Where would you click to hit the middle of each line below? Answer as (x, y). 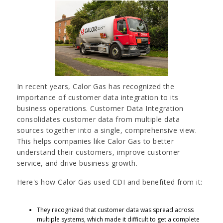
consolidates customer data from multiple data (98, 119)
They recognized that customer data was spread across (115, 210)
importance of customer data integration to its (98, 97)
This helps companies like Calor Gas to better (95, 141)
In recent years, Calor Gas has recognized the (96, 86)
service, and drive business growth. (77, 163)
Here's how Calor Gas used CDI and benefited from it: (110, 182)
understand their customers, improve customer (98, 152)
